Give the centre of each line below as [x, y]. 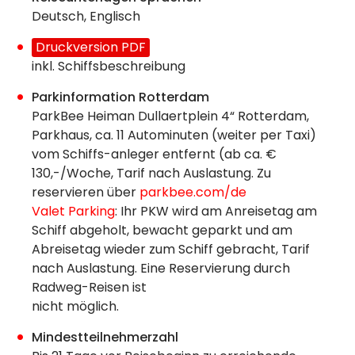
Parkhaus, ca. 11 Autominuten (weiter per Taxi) [174, 136]
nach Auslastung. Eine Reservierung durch [161, 269]
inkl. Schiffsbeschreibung [109, 67]
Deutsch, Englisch [86, 17]
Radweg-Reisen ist [89, 288]
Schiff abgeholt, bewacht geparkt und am [162, 231]
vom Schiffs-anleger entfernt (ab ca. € [154, 155]
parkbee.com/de [193, 193]
